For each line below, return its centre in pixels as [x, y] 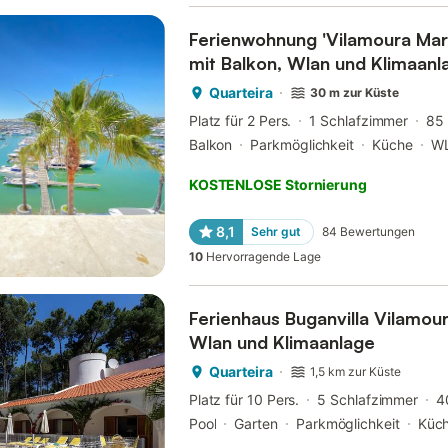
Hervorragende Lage [263, 257]
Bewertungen [377, 232]
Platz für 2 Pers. [240, 121]
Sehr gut [275, 232]
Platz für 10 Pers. [244, 400]
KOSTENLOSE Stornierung [277, 185]
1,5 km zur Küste [356, 372]
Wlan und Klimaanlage [281, 342]
